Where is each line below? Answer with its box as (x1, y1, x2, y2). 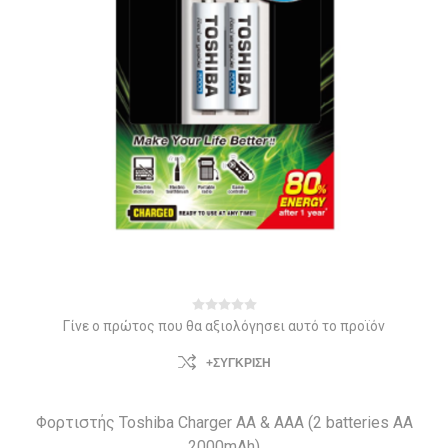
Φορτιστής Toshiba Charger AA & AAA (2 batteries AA (35, 413, 413, 432)
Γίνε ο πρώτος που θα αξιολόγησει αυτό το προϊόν (63, 318, 385, 334)
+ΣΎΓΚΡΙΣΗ (205, 356, 271, 370)
